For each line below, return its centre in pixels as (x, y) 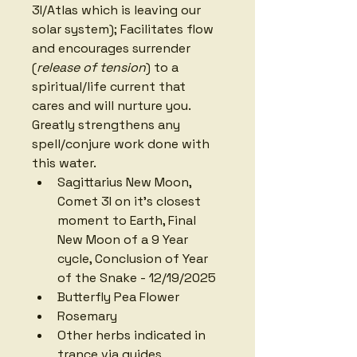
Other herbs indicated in (133, 335)
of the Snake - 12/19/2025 (137, 277)
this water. (65, 163)
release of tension (91, 67)
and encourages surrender (113, 48)
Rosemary (87, 316)
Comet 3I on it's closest (131, 201)
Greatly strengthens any (108, 124)
